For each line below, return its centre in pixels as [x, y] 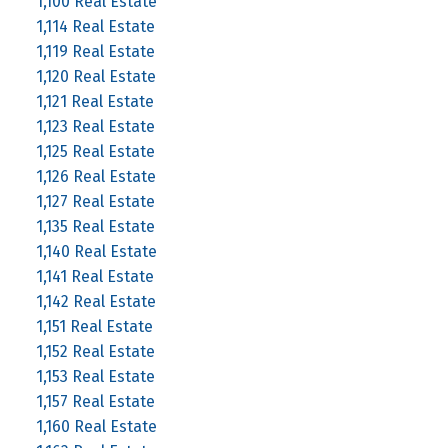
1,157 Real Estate [95, 401]
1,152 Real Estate [95, 351]
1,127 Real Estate [95, 201]
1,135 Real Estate [95, 226]
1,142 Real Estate [95, 301]
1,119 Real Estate [95, 51]
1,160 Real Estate [96, 426]
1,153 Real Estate [95, 376]
